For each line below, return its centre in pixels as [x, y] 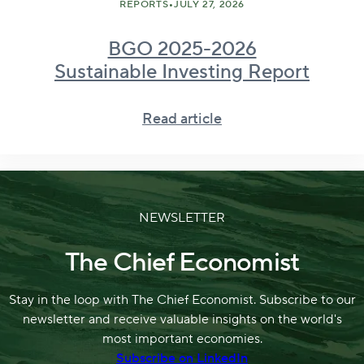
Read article [182, 119]
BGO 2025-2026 [182, 49]
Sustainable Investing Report [182, 71]
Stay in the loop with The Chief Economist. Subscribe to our [182, 300]
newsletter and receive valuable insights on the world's [182, 320]
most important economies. [182, 339]
